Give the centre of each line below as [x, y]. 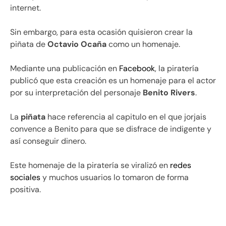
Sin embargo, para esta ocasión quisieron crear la [101, 32]
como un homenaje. [143, 44]
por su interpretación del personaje [75, 92]
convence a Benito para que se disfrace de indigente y [111, 129]
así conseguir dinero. [48, 141]
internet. [25, 8]
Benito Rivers [168, 92]
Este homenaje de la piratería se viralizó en [90, 165]
